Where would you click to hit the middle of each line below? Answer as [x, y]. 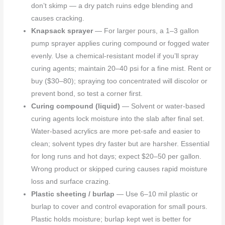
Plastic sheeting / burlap [73, 194]
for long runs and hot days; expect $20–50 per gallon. [117, 156]
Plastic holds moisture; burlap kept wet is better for [111, 219]
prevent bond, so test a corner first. [87, 93]
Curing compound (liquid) [76, 106]
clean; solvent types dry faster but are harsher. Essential [121, 144]
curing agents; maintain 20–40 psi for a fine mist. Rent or [122, 68]
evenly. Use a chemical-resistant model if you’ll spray [115, 56]
